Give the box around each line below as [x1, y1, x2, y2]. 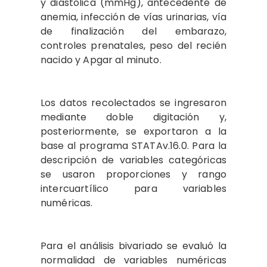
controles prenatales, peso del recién [41, 38, 226, 52]
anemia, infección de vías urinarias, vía [41, 10, 226, 24]
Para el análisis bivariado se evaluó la [41, 238, 226, 253]
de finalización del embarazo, [41, 24, 226, 38]
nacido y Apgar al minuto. [41, 52, 162, 67]
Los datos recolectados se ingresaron [41, 95, 226, 110]
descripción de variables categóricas [41, 153, 226, 167]
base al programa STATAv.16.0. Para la [41, 138, 226, 153]
